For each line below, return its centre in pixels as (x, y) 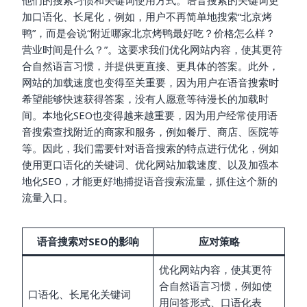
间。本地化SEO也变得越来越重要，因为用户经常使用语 (150, 115)
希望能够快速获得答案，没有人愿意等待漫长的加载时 (145, 98)
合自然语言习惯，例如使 (215, 285)
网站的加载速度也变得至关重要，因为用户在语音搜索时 (150, 82)
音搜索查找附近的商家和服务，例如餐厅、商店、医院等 (150, 131)
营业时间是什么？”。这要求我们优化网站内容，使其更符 (152, 49)
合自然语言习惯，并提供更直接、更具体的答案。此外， (150, 65)
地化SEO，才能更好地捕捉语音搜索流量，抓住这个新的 (150, 181)
